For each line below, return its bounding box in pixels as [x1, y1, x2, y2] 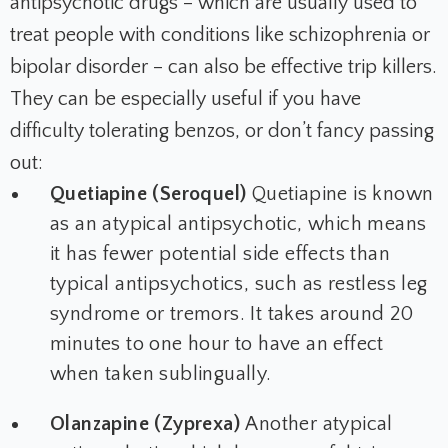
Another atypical [245, 413, 393, 436]
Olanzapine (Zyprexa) [50, 413, 246, 436]
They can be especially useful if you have [10, 88, 361, 111]
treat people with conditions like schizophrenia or [10, 24, 430, 47]
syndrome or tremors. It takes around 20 [50, 303, 414, 326]
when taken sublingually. [50, 363, 272, 386]
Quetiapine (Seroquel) [50, 183, 252, 206]
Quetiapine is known [251, 183, 434, 206]
